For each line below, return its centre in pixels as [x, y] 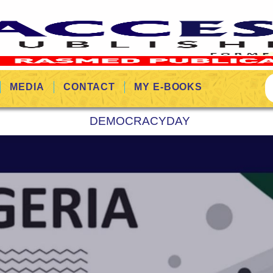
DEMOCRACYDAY [140, 121]
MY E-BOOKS [168, 87]
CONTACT [89, 87]
